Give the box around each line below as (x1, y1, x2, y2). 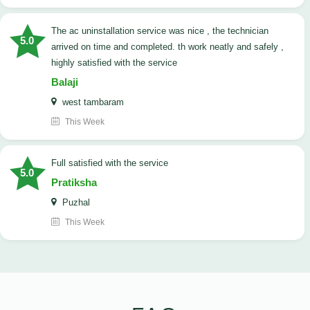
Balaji (51, 76, 78, 89)
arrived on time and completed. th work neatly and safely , (51, 42, 284, 53)
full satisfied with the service (57, 158, 168, 169)
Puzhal (60, 197, 90, 208)
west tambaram (60, 97, 124, 108)
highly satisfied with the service (51, 57, 177, 69)
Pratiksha (51, 176, 97, 189)
